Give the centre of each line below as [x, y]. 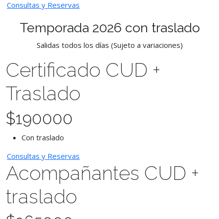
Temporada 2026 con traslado [109, 28]
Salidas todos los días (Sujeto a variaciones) [109, 45]
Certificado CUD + [83, 70]
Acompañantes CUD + [102, 173]
